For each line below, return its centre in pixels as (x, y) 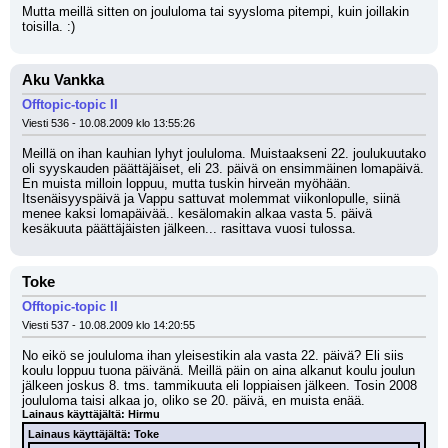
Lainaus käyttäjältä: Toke (93, 434)
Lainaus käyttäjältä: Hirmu (91, 414)
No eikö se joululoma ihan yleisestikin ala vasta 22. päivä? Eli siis (213, 355)
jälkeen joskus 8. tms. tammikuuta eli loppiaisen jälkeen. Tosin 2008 (219, 385)
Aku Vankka (63, 80)
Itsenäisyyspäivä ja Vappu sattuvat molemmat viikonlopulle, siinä (211, 198)
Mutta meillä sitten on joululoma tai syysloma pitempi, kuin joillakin (215, 11)
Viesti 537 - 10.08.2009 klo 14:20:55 (108, 325)
